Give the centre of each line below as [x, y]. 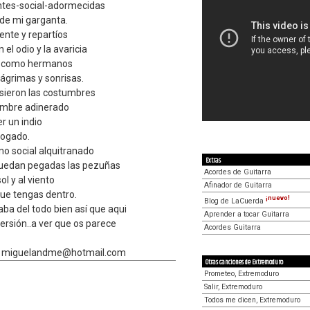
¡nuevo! [278, 198]
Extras [213, 161]
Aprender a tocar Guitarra [247, 214]
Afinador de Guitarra [238, 185]
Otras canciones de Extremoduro [244, 262]
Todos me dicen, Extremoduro [252, 300]
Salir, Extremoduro [233, 286]
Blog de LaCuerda [235, 201]
